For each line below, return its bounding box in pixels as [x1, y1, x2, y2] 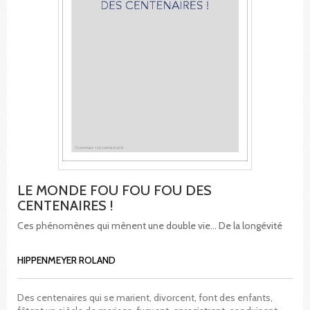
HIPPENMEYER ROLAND [17, 253, 116, 266]
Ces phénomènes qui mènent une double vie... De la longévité [17, 219, 282, 232]
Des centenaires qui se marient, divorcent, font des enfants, [17, 291, 273, 304]
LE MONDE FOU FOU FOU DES [17, 181, 212, 199]
